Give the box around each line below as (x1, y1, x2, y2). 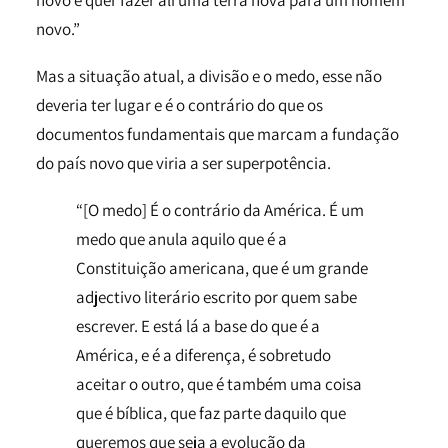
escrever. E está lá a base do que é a (76, 315, 320, 337)
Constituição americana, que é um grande (76, 257, 368, 279)
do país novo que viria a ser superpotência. (36, 152, 331, 174)
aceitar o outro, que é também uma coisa (76, 373, 362, 395)
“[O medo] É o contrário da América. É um (76, 199, 364, 221)
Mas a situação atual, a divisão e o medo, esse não (36, 65, 382, 87)
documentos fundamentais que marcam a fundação (36, 123, 399, 145)
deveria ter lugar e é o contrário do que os (36, 94, 323, 116)
